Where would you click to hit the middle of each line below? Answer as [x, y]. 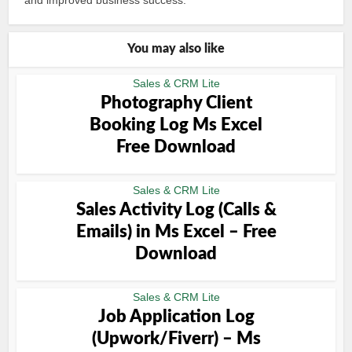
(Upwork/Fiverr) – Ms [176, 339]
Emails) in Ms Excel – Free [176, 232]
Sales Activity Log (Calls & [176, 210]
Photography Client [176, 103]
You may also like [176, 49]
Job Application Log [176, 317]
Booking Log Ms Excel [176, 125]
